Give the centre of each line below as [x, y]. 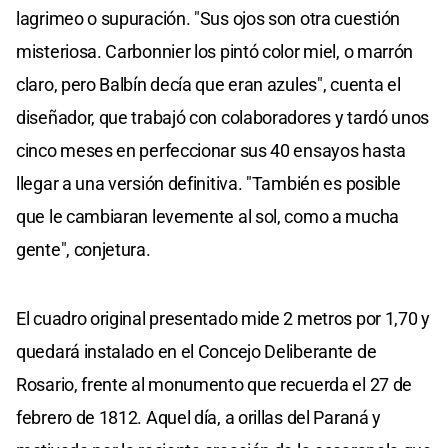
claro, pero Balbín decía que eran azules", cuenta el [208, 85]
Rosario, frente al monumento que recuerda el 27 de [214, 385]
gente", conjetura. [83, 250]
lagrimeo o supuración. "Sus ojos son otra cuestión [208, 19]
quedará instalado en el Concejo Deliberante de [196, 352]
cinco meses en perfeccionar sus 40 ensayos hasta [211, 151]
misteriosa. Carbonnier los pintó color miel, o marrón [215, 52]
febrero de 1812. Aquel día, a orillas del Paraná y [199, 418]
